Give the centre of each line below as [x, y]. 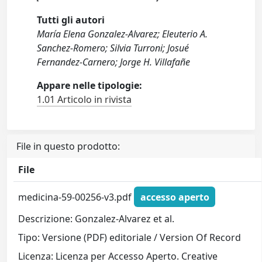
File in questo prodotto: [68, 146]
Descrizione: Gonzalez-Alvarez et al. [96, 219]
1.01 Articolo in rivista [85, 99]
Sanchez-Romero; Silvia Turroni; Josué [113, 48]
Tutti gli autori [71, 20]
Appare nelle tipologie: [90, 85]
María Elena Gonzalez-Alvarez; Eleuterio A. [123, 34]
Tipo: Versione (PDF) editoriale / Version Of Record [130, 238]
